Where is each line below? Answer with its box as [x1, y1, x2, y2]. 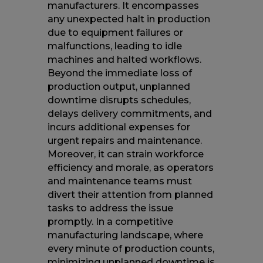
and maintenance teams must [47, 176, 192, 187]
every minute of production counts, [47, 243, 214, 254]
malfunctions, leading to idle [47, 41, 182, 52]
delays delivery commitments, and [47, 108, 212, 119]
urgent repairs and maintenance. [47, 135, 202, 146]
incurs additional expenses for [47, 122, 190, 133]
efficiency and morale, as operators [47, 162, 214, 173]
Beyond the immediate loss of [47, 68, 192, 79]
